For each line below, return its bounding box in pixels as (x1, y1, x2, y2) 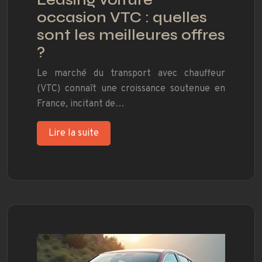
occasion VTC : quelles (37, 9, 207, 27)
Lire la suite (49, 127, 99, 140)
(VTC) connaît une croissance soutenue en (37, 83, 225, 95)
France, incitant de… (37, 98, 125, 111)
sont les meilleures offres (37, 26, 225, 44)
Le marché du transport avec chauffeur (37, 68, 225, 80)
